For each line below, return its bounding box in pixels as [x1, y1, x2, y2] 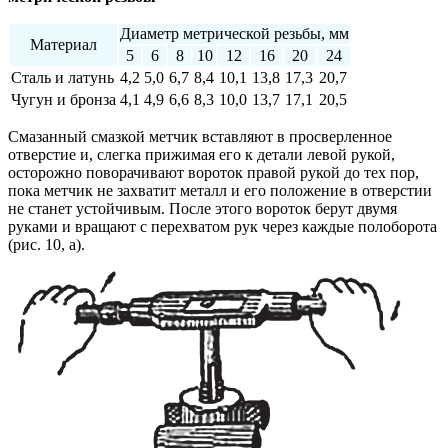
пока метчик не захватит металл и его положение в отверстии [8, 182, 432, 200]
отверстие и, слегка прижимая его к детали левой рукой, [8, 146, 395, 164]
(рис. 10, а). [8, 236, 85, 254]
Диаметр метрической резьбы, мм [120, 25, 349, 43]
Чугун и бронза [11, 91, 116, 109]
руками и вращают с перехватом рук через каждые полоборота [8, 218, 437, 236]
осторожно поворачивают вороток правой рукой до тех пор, [8, 164, 419, 182]
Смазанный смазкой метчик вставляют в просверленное [8, 128, 392, 146]
